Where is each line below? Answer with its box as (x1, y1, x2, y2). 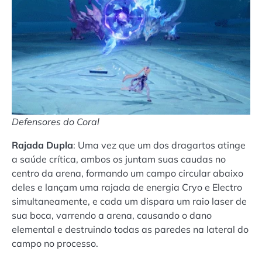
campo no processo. (12, 237, 98, 250)
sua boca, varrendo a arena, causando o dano (12, 209, 212, 222)
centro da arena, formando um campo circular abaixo (12, 167, 243, 180)
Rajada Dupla (12, 139, 73, 151)
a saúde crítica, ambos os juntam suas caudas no (12, 153, 226, 166)
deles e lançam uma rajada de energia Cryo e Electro (12, 181, 242, 194)
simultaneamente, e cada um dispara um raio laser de (12, 195, 247, 208)
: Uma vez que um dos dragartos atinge (73, 139, 246, 151)
